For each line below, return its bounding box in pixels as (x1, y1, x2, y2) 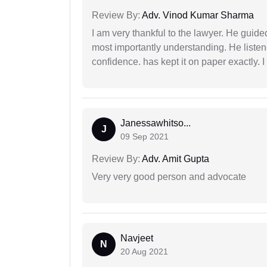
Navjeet (120, 233, 153, 244)
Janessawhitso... (120, 118, 191, 129)
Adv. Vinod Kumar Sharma (140, 10, 254, 21)
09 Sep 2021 (120, 132, 169, 142)
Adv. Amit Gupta (140, 154, 209, 164)
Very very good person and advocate (92, 172, 246, 182)
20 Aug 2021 (120, 247, 168, 257)
